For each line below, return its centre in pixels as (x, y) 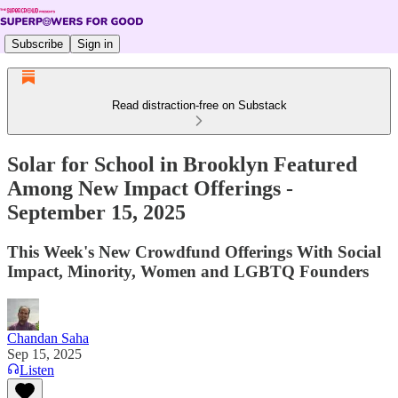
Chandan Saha (48, 338)
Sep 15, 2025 (44, 354)
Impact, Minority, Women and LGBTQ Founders (188, 271)
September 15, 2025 (96, 212)
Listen (37, 370)
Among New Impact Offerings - (150, 188)
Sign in (95, 44)
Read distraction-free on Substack (199, 105)
